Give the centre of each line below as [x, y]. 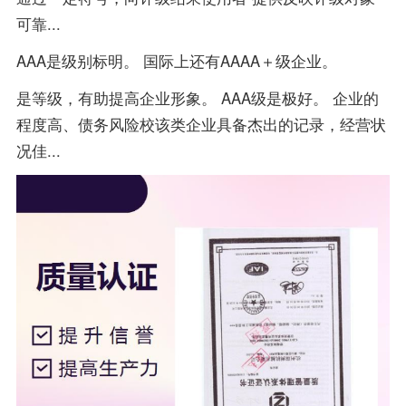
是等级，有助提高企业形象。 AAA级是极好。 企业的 [197, 98]
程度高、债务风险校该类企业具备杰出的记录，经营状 [201, 125]
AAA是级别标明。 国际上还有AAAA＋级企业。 [176, 61]
